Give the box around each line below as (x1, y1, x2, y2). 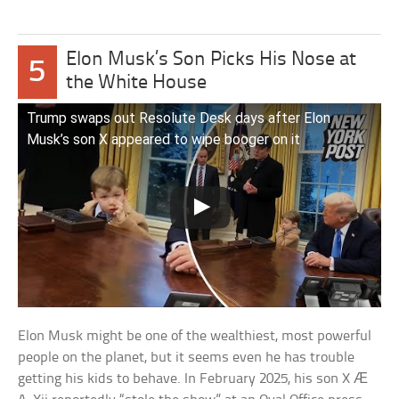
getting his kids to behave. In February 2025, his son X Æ (18, 370, 369, 387)
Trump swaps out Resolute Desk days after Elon (27, 109, 331, 126)
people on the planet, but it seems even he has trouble (18, 349, 355, 365)
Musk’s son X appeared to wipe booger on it (27, 130, 301, 148)
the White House (65, 72, 207, 94)
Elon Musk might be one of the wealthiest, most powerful (18, 328, 372, 344)
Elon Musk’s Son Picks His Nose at (65, 49, 356, 70)
